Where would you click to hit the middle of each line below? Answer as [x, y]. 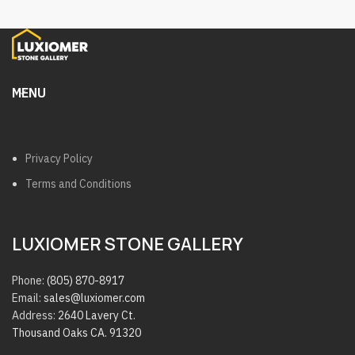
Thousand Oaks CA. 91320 [76, 332]
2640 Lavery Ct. [97, 315]
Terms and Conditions [78, 183]
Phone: [29, 280]
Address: [35, 315]
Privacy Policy [59, 158]
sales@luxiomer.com [94, 298]
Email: [28, 298]
